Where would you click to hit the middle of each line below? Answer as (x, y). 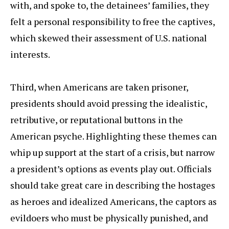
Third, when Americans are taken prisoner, (99, 87)
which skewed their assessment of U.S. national (109, 38)
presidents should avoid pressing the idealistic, (109, 104)
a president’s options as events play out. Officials (111, 169)
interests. (30, 54)
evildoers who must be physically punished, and (109, 218)
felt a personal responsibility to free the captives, (112, 22)
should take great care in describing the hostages (113, 185)
